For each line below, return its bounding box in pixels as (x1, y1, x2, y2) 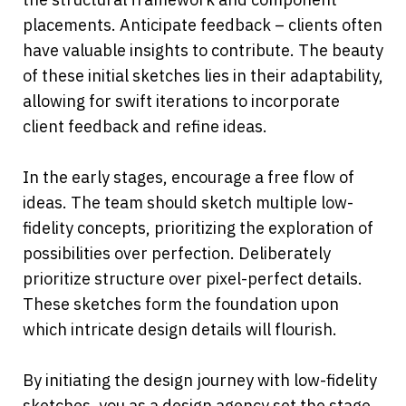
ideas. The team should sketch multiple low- (23, 192, 353, 214)
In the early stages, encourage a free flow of (23, 167, 354, 188)
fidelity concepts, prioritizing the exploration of (23, 217, 373, 239)
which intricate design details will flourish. (23, 319, 337, 341)
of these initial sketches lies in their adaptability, (23, 65, 383, 87)
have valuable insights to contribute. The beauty (23, 40, 383, 62)
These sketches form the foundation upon (23, 294, 339, 315)
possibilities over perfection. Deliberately (23, 243, 331, 265)
